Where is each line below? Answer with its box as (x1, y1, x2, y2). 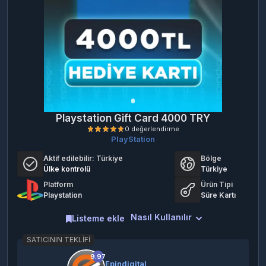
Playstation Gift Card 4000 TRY (56, 112, 210, 125)
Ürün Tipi (201, 180, 233, 189)
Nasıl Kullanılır (131, 211, 192, 222)
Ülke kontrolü (43, 164, 90, 174)
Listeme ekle (72, 213, 125, 224)
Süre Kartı (201, 191, 236, 200)
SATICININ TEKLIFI (27, 235, 90, 245)
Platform (43, 180, 73, 189)
